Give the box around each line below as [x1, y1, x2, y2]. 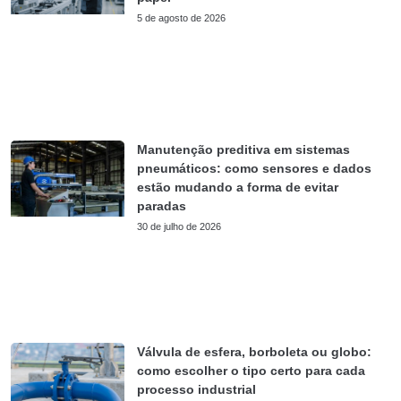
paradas [137, 198, 187, 213]
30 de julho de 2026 [137, 220, 222, 232]
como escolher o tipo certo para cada [137, 363, 366, 378]
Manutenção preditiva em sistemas [137, 141, 351, 157]
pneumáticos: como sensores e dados [137, 160, 372, 175]
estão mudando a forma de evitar [137, 179, 339, 194]
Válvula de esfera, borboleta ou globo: [137, 344, 372, 359]
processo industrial [137, 381, 257, 397]
